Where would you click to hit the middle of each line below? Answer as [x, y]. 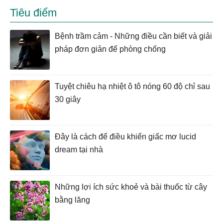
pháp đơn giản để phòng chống [110, 49]
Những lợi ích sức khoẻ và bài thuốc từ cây [131, 187]
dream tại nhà [79, 149]
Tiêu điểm [33, 12]
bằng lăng [72, 200]
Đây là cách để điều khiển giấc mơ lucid [125, 136]
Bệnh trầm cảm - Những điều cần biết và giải [133, 36]
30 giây [68, 99]
